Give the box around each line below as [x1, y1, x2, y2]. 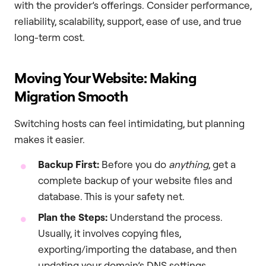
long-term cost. [14, 31, 85, 44]
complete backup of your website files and [38, 173, 232, 186]
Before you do [99, 157, 169, 170]
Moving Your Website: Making [14, 69, 197, 87]
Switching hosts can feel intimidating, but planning [14, 117, 245, 130]
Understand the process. [107, 210, 223, 223]
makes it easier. [14, 133, 85, 146]
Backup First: [38, 157, 99, 170]
